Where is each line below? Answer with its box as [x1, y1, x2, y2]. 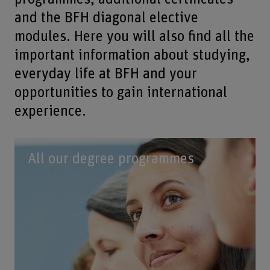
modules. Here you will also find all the [14, 29, 254, 45]
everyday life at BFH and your [14, 66, 197, 82]
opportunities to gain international [14, 85, 227, 101]
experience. [14, 104, 86, 119]
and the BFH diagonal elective [14, 10, 198, 26]
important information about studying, [14, 48, 250, 63]
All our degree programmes [27, 151, 194, 166]
